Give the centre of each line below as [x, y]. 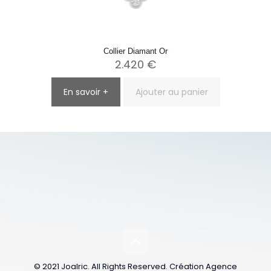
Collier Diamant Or [135, 51]
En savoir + [86, 92]
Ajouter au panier [171, 92]
